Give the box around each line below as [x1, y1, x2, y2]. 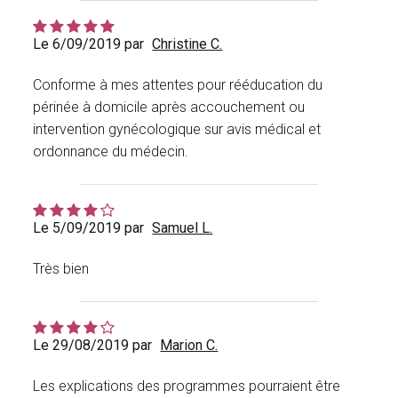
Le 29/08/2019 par [33, 337, 153, 354]
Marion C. [160, 337, 219, 354]
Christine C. [152, 36, 223, 53]
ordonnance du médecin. [33, 143, 189, 161]
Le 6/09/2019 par [33, 36, 145, 53]
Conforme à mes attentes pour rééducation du [33, 76, 323, 94]
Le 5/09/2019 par [33, 219, 145, 237]
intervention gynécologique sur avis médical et [33, 121, 322, 139]
